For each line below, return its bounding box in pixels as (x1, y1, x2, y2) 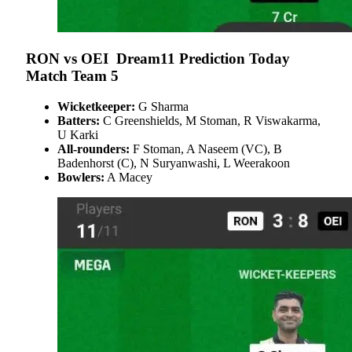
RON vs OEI (26, 49, 112, 67)
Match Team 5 (26, 67, 119, 84)
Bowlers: (57, 170, 104, 184)
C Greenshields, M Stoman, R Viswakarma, (100, 113, 321, 127)
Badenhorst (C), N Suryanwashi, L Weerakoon (57, 156, 290, 170)
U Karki (57, 127, 98, 141)
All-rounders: (57, 141, 130, 156)
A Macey (104, 170, 152, 184)
